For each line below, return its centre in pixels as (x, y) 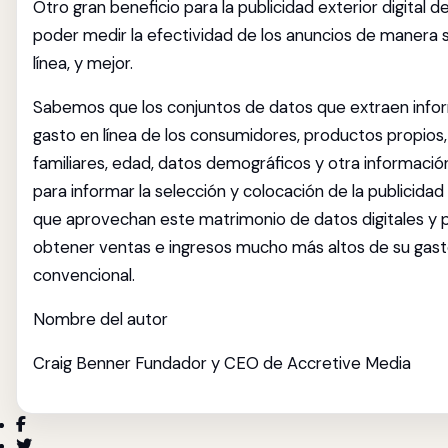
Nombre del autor (100, 319)
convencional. (84, 275)
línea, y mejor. (83, 63)
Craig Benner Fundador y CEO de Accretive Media (222, 363)
